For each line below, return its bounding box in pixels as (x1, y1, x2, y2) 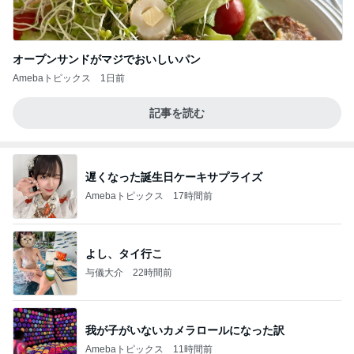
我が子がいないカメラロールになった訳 (85, 323, 284, 337)
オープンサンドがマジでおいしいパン (13, 53, 201, 66)
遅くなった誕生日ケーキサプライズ (85, 170, 262, 183)
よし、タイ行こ (85, 247, 163, 260)
